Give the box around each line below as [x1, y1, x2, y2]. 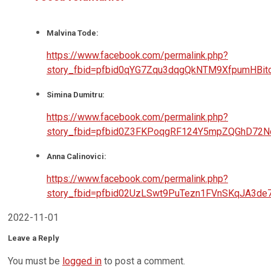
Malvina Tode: [47, 28, 99, 38]
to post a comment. [102, 255, 185, 267]
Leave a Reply [8, 233, 59, 243]
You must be [8, 255, 62, 267]
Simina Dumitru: [47, 90, 105, 99]
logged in [62, 255, 102, 267]
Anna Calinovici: [47, 151, 106, 161]
